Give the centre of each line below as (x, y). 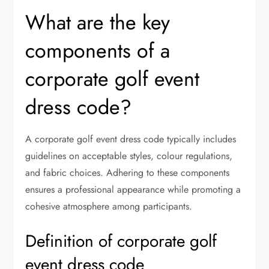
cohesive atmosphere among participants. (109, 206)
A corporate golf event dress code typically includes (131, 139)
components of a (98, 50)
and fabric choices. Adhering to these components (128, 172)
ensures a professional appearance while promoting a (133, 189)
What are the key (98, 22)
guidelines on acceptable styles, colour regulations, (129, 156)
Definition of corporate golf (121, 241)
